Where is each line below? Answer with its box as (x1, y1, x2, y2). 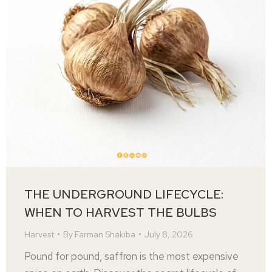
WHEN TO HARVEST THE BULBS (24, 205, 217, 220)
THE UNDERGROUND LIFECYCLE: (24, 186, 223, 202)
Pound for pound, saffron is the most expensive (24, 250, 239, 263)
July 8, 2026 (144, 229, 193, 240)
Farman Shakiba (75, 229, 135, 240)
